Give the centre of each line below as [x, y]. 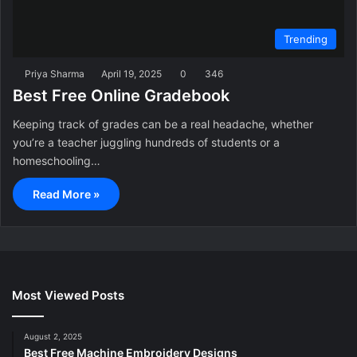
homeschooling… [57, 160]
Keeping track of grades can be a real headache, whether [163, 124]
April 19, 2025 [131, 73]
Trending [306, 39]
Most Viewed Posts [68, 295]
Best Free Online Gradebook [121, 95]
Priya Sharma [55, 73]
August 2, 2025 [53, 336]
